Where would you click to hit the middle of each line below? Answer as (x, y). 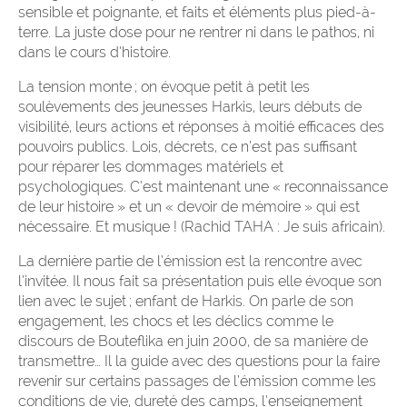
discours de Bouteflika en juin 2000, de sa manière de (193, 342)
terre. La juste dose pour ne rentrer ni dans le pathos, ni (196, 33)
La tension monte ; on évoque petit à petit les (164, 87)
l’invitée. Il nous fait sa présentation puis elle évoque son (200, 282)
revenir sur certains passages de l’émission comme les (197, 382)
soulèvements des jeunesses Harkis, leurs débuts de (190, 107)
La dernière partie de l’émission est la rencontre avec (190, 262)
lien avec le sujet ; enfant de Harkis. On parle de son (186, 302)
